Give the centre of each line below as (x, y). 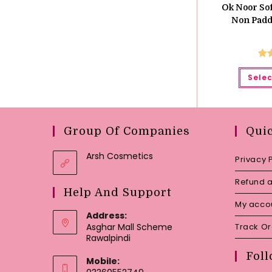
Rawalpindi (108, 238)
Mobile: (103, 261)
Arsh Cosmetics (120, 156)
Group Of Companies (127, 131)
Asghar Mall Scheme (129, 227)
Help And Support (117, 193)
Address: (107, 216)
